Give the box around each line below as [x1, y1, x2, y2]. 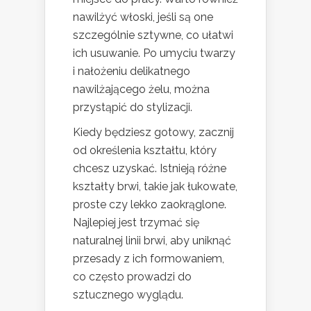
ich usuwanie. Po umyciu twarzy [73, 46, 235, 60]
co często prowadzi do [73, 269, 192, 283]
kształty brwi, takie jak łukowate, [73, 179, 237, 193]
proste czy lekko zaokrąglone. [73, 197, 226, 211]
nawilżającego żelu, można [73, 82, 210, 96]
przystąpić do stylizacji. [73, 100, 192, 114]
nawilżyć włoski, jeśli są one [73, 10, 213, 24]
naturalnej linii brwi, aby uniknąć [73, 233, 231, 247]
